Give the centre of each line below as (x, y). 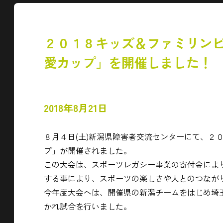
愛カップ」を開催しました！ (128, 62)
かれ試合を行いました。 (88, 206)
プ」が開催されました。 (88, 150)
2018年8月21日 (76, 108)
